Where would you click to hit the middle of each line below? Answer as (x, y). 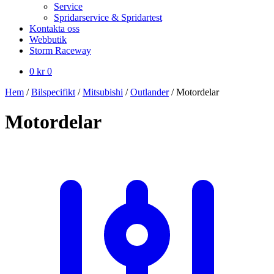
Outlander (150, 92)
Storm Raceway (60, 50)
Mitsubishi (103, 92)
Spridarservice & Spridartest (108, 17)
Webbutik (48, 39)
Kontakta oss (54, 28)
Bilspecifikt (53, 92)
